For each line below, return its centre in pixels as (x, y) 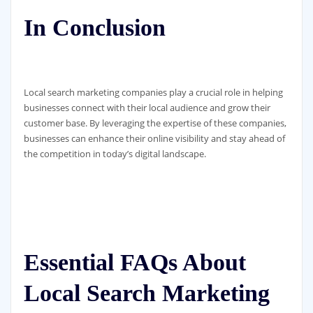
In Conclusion (94, 27)
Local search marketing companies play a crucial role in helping (153, 92)
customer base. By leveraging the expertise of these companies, (155, 123)
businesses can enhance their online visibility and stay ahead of (154, 138)
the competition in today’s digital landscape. (115, 153)
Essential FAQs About (134, 263)
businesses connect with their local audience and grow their (147, 107)
